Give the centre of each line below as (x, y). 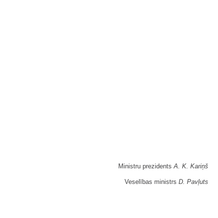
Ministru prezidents (146, 166)
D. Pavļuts (193, 182)
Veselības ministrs (152, 182)
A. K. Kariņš (191, 166)
